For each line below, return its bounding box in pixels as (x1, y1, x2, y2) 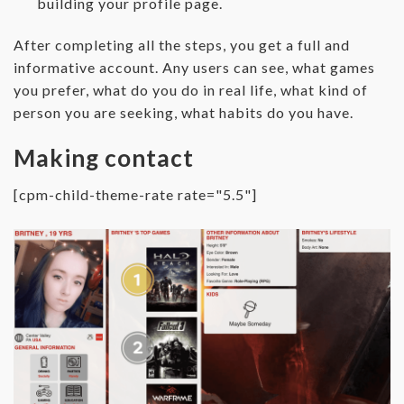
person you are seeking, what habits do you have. (14, 103, 353, 121)
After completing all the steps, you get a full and (14, 35, 350, 53)
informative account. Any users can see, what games (14, 58, 375, 76)
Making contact (14, 142, 194, 172)
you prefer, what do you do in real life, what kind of (14, 80, 368, 98)
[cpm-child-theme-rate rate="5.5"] (14, 185, 257, 203)
